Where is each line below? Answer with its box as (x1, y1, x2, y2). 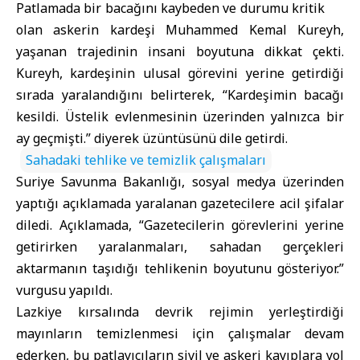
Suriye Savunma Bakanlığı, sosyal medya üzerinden (16, 173, 344, 190)
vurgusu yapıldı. (16, 281, 112, 299)
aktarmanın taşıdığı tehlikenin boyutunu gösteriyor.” (16, 260, 344, 277)
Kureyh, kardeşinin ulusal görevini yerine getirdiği (16, 64, 344, 82)
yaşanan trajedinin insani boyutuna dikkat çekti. (16, 43, 344, 60)
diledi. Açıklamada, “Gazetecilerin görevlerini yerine (16, 216, 344, 234)
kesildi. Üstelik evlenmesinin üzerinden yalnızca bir (16, 108, 344, 125)
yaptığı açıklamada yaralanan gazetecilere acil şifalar (16, 194, 344, 212)
